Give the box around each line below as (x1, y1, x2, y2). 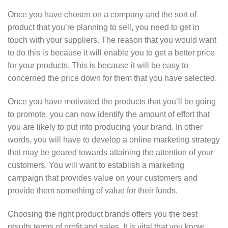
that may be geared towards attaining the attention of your (8, 148, 213, 157)
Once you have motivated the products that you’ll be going (8, 97, 216, 106)
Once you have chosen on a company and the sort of (8, 10, 196, 19)
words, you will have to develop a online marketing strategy (8, 135, 220, 144)
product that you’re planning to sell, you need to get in (8, 22, 199, 32)
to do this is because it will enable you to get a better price (8, 48, 215, 57)
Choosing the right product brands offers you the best (8, 209, 197, 218)
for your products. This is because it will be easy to (8, 61, 188, 70)
